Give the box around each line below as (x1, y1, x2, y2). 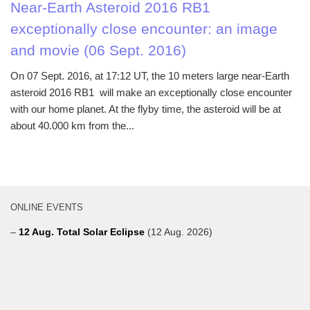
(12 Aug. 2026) (147, 226, 212, 237)
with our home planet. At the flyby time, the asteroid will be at (10, 102, 281, 115)
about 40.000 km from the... (10, 119, 134, 131)
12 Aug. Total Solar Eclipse (19, 226, 147, 237)
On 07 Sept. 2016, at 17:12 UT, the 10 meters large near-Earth (10, 69, 289, 82)
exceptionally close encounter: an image (10, 20, 277, 37)
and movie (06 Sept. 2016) (10, 42, 186, 58)
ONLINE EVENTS (10, 201, 83, 212)
